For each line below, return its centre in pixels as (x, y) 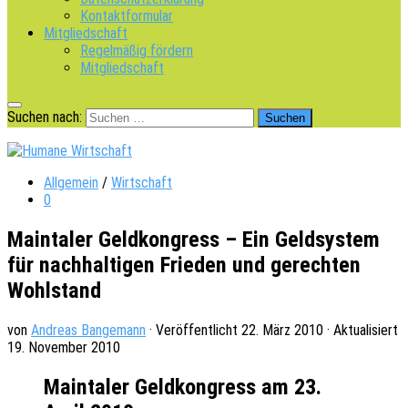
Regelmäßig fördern (137, 51)
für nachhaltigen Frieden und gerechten (184, 265)
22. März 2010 (282, 330)
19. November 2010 (64, 347)
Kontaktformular (127, 16)
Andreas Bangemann (88, 330)
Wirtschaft (142, 183)
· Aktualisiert (361, 330)
